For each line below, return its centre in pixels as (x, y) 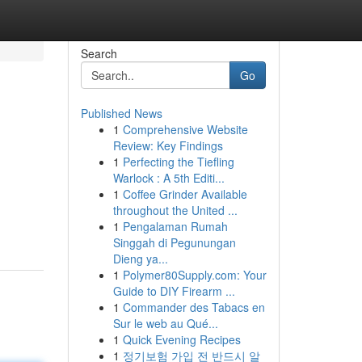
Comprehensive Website (185, 129)
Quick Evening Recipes (181, 339)
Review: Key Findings (168, 145)
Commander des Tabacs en (194, 307)
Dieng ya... (140, 259)
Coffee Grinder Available (185, 194)
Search (99, 53)
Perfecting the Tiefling (178, 162)
